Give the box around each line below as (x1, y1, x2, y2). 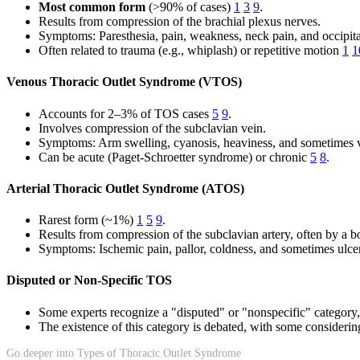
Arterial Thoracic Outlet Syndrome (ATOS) (6, 181, 244, 195)
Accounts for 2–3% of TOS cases (39, 106, 212, 121)
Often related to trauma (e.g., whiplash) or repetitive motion (39, 43, 342, 58)
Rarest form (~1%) (39, 213, 137, 227)
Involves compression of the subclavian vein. (39, 121, 266, 135)
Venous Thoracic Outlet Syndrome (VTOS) (6, 75, 242, 89)
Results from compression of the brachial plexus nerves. (39, 14, 321, 29)
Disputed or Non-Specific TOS (6, 273, 172, 288)
